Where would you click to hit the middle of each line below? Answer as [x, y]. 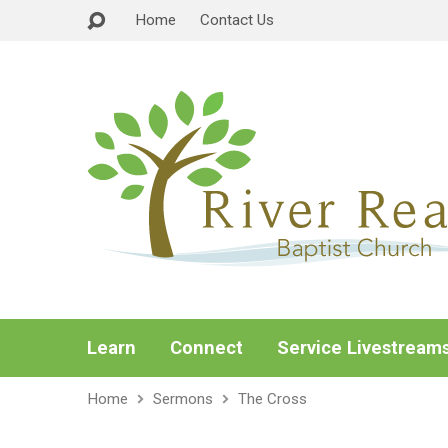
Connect [206, 347]
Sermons [183, 399]
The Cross [272, 399]
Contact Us [237, 20]
